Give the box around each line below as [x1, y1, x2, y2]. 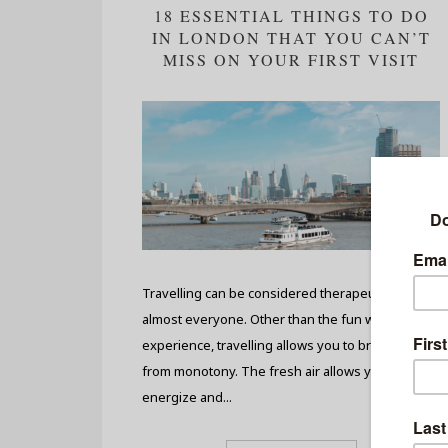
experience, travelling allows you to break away [142, 336, 427, 354]
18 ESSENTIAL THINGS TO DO [153, 5, 429, 26]
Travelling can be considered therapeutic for [142, 284, 410, 302]
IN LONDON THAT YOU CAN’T [151, 27, 431, 48]
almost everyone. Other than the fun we [142, 310, 383, 328]
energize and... [142, 388, 232, 406]
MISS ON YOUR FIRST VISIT [163, 49, 419, 70]
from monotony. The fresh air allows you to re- [142, 362, 423, 380]
